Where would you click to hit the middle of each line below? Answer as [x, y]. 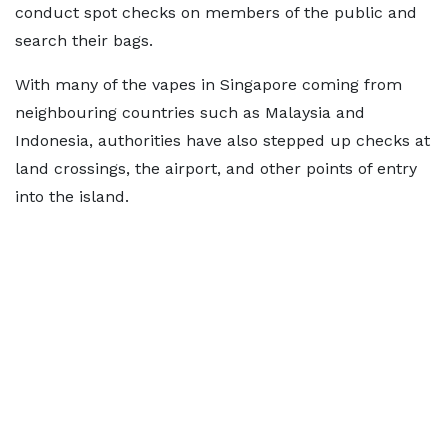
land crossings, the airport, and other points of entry [216, 168]
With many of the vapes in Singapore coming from [208, 84]
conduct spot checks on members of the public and [216, 12]
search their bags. [84, 40]
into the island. [72, 196]
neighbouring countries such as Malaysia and [190, 112]
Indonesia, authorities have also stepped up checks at [222, 140]
